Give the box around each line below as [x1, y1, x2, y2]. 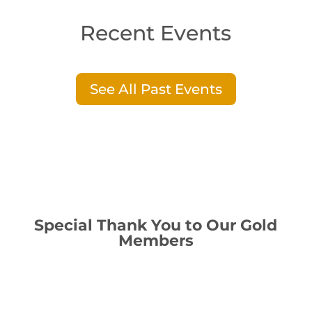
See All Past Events [89, 81, 222, 98]
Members [118, 231, 194, 251]
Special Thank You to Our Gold [34, 216, 278, 235]
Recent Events [80, 20, 232, 47]
